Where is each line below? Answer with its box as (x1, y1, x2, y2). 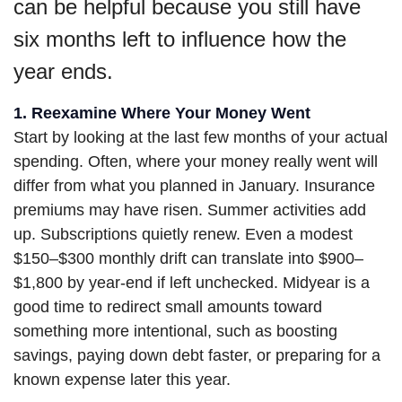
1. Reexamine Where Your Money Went (13, 104, 310, 122)
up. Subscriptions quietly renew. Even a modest (13, 225, 353, 243)
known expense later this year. (13, 371, 231, 389)
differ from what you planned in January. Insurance (13, 177, 375, 195)
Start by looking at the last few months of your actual (13, 128, 388, 146)
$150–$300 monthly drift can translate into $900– (13, 249, 363, 267)
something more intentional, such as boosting (13, 322, 337, 340)
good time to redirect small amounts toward (13, 298, 322, 316)
